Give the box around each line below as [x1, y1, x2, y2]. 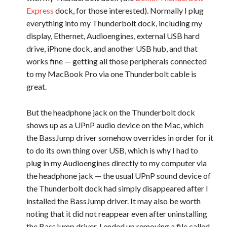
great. [26, 82, 47, 92]
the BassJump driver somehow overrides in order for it [26, 133, 213, 142]
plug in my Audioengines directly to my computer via [26, 158, 207, 168]
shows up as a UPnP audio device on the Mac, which [26, 120, 204, 130]
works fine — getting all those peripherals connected [26, 56, 207, 66]
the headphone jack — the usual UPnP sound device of [26, 171, 211, 180]
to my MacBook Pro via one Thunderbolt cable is [26, 69, 197, 79]
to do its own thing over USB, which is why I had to [26, 145, 198, 155]
